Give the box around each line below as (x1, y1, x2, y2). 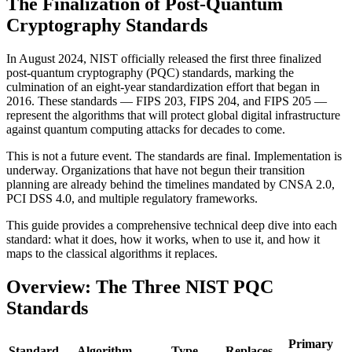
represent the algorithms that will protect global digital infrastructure (6, 108, 340, 122)
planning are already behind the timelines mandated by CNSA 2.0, (6, 177, 335, 191)
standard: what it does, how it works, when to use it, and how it (6, 232, 320, 246)
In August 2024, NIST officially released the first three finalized (6, 51, 321, 65)
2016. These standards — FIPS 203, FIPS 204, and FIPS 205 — (6, 93, 327, 108)
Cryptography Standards (6, 14, 207, 35)
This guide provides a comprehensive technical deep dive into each (6, 218, 337, 232)
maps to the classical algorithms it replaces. (6, 246, 218, 260)
